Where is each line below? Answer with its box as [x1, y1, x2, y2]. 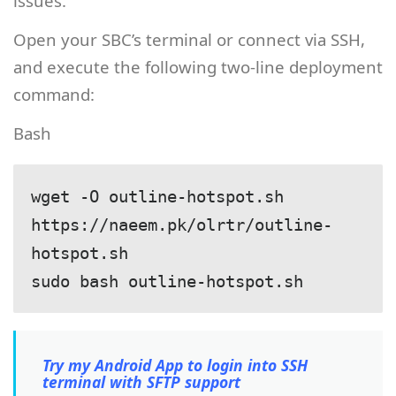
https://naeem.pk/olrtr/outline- [31, 215, 332, 234]
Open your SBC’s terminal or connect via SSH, [13, 27, 365, 50]
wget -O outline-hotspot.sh [31, 187, 284, 206]
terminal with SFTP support [42, 370, 240, 392]
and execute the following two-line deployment [13, 55, 383, 78]
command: [13, 82, 95, 105]
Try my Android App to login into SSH [42, 354, 308, 376]
